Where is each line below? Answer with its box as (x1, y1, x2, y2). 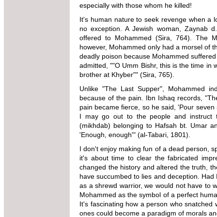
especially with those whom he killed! (79, 1, 194, 9)
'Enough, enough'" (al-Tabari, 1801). (79, 130, 192, 139)
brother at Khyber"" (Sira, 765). (79, 70, 176, 78)
